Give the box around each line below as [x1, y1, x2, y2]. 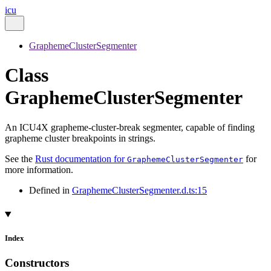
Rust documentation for [35, 153, 127, 164]
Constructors [5, 256, 69, 270]
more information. [5, 164, 73, 175]
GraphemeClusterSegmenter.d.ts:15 [72, 184, 207, 195]
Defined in [29, 184, 72, 195]
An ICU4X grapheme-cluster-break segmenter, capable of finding [5, 122, 255, 132]
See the [5, 153, 35, 164]
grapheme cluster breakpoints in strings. [5, 132, 155, 143]
